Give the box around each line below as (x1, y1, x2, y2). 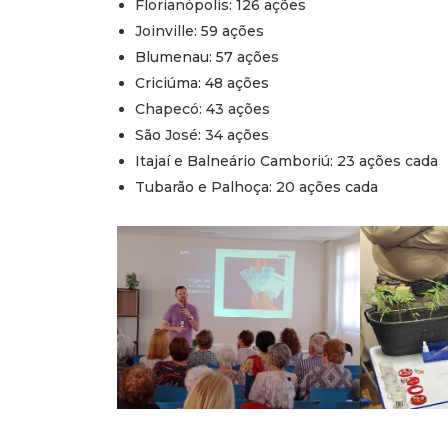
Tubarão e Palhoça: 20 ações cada (135, 178, 378, 197)
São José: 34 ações (135, 126, 269, 145)
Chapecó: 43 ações (135, 100, 270, 119)
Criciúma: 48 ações (135, 74, 269, 93)
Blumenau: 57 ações (135, 48, 279, 67)
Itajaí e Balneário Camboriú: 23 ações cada (135, 152, 438, 171)
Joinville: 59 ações (135, 22, 264, 41)
